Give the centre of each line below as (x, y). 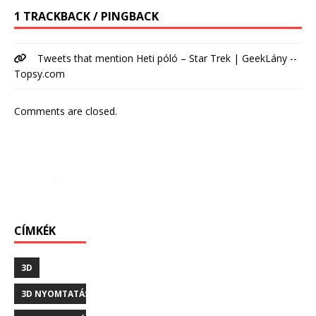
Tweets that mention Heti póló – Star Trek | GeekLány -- (167, 59)
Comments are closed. (66, 111)
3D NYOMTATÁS (55, 294)
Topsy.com (39, 74)
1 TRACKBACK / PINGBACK (86, 17)
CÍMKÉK (35, 231)
